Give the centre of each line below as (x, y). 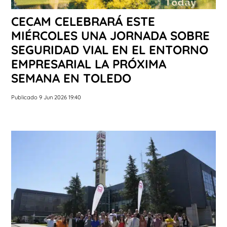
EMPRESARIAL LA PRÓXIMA (89, 64)
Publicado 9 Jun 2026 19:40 (46, 98)
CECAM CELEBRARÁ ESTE (83, 22)
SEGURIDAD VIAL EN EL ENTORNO (110, 50)
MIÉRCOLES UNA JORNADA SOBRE (110, 36)
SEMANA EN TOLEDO (71, 78)
